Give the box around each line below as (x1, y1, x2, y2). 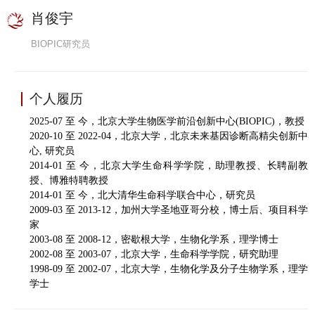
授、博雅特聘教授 (30, 175, 108, 186)
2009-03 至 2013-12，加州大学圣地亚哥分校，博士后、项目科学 (30, 205, 308, 215)
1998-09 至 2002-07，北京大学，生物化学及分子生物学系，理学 (30, 264, 308, 274)
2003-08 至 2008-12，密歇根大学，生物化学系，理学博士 (30, 234, 278, 245)
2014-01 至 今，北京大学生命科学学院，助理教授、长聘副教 (30, 160, 308, 171)
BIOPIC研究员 (31, 39, 90, 49)
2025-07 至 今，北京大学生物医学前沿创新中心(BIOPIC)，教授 (30, 116, 304, 127)
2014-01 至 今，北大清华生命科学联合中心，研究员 (30, 190, 255, 200)
